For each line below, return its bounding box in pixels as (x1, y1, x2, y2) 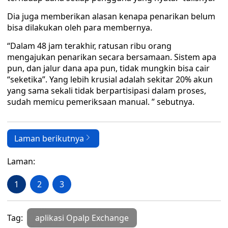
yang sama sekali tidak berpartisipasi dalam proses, (7, 85, 206, 96)
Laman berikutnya (14, 133, 84, 144)
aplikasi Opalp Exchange (35, 212, 129, 223)
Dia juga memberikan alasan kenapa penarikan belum (7, 11, 215, 22)
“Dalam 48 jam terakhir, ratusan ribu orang (7, 40, 172, 51)
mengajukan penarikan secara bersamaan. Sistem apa (7, 51, 216, 63)
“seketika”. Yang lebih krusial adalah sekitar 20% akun (7, 74, 213, 85)
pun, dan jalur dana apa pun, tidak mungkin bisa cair (7, 63, 210, 74)
